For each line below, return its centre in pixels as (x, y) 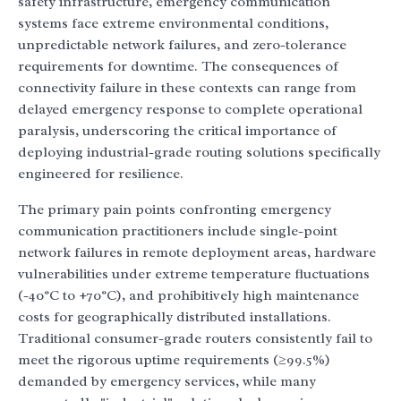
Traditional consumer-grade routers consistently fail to (195, 338)
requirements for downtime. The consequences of (178, 66)
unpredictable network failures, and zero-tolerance (182, 45)
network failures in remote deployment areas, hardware (197, 252)
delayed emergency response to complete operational (190, 109)
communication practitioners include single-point (178, 231)
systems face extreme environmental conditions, (173, 23)
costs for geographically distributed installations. (175, 317)
